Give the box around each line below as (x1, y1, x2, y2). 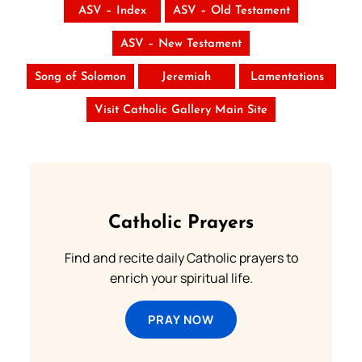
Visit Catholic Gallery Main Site (95, 103, 267, 116)
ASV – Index (78, 4, 146, 17)
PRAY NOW (148, 310, 214, 327)
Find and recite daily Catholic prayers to (64, 248, 298, 267)
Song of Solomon (34, 70, 126, 83)
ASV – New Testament (120, 37, 242, 50)
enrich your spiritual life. (109, 268, 253, 287)
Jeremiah (162, 70, 211, 83)
